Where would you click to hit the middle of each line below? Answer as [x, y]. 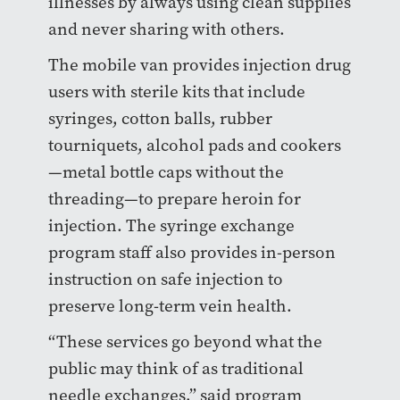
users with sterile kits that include [176, 92]
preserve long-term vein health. [170, 306]
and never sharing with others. [166, 29]
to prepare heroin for [219, 199]
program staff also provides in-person [192, 253]
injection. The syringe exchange [171, 226]
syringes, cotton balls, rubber [160, 119]
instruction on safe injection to [165, 279]
